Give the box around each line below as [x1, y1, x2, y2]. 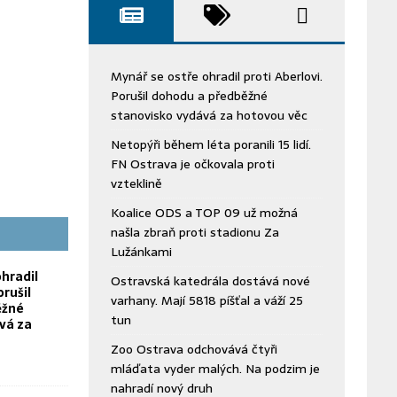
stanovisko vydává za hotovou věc [110, 105, 307, 125]
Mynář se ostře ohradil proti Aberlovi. [110, 66, 323, 86]
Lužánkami [110, 242, 172, 261]
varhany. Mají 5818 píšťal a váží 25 [110, 291, 303, 310]
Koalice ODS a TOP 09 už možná [110, 203, 298, 222]
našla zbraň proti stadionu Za [110, 222, 279, 242]
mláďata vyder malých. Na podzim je [110, 359, 320, 378]
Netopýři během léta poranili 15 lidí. [110, 135, 311, 154]
